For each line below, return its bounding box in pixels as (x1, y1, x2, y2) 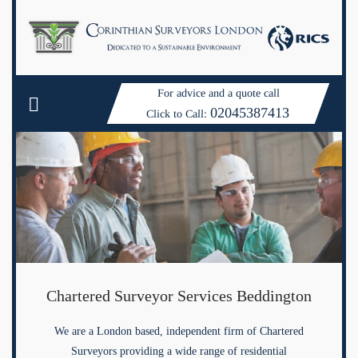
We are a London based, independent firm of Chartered (54, 325, 304, 338)
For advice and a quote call (157, 87, 280, 100)
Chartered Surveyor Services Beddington (46, 287, 312, 305)
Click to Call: (146, 108, 211, 121)
